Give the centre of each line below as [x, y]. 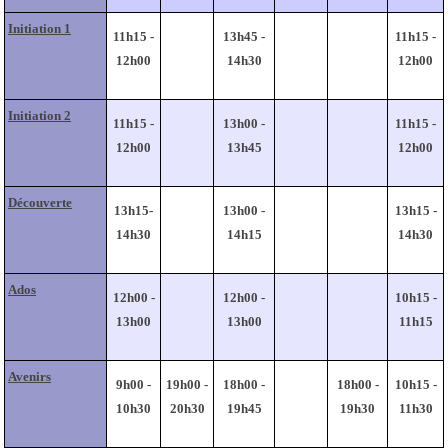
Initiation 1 [39, 28]
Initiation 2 [39, 115]
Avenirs [29, 376]
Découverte [40, 202]
